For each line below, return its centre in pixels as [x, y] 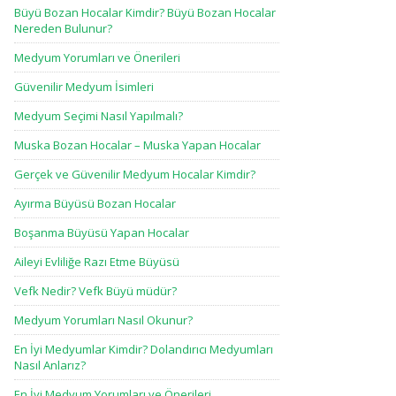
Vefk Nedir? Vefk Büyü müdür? [95, 291]
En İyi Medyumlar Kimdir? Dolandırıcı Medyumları [144, 349]
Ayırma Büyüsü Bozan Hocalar [95, 203]
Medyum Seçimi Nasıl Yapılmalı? [99, 116]
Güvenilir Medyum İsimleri [84, 87]
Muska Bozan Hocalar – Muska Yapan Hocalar [137, 145]
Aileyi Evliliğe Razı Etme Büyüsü [97, 262]
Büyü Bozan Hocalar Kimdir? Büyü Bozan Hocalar [145, 12]
